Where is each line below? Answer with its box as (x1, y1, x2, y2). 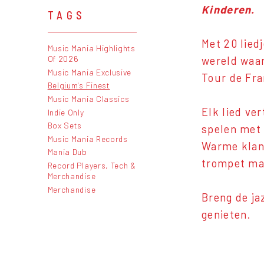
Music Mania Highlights (47, 43, 136, 54)
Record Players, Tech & (47, 160, 136, 170)
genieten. (202, 208, 258, 222)
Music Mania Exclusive (47, 67, 132, 77)
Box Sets (47, 120, 82, 131)
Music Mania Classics (47, 93, 130, 104)
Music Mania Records (47, 133, 128, 144)
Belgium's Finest (47, 80, 110, 91)
